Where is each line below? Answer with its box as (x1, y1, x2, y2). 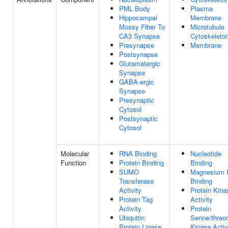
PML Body (119, 4, 150, 13)
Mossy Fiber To (119, 22, 165, 32)
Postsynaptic (119, 113, 158, 123)
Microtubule (190, 22, 224, 32)
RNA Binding (119, 149, 157, 158)
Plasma (190, 4, 213, 13)
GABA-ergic (119, 77, 154, 87)
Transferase (119, 176, 154, 186)
